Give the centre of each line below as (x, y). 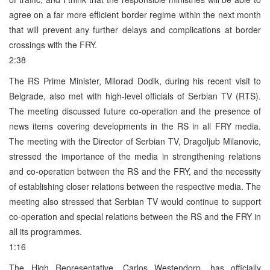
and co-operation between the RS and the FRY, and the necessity (135, 171)
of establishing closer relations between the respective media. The (135, 186)
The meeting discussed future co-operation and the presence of (135, 111)
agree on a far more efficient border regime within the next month (135, 14)
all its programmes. (46, 231)
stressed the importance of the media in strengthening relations (135, 156)
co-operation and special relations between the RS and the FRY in (135, 216)
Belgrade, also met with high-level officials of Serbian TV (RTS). (135, 96)
